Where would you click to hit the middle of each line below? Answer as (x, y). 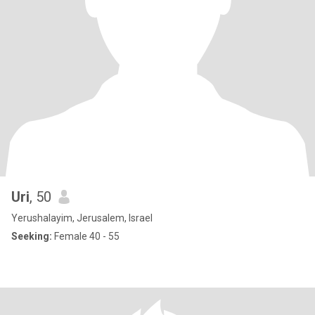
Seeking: (32, 236)
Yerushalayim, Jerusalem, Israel (82, 218)
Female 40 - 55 (86, 236)
